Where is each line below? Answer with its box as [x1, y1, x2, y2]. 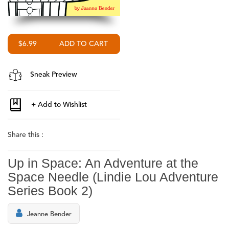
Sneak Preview [28, 71, 77, 79]
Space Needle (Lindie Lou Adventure [8, 170, 218, 185]
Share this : [8, 131, 43, 139]
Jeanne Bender [27, 211, 72, 218]
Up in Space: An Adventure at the [8, 156, 198, 171]
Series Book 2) [8, 184, 93, 198]
